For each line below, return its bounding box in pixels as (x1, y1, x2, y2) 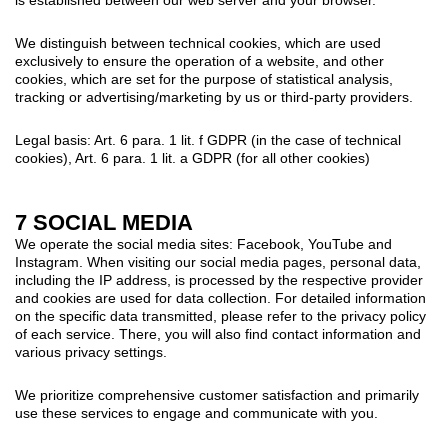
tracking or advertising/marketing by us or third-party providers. (15, 88, 413, 105)
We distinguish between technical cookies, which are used (15, 34, 381, 51)
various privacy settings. (15, 343, 167, 360)
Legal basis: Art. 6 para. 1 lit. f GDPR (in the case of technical (15, 131, 401, 148)
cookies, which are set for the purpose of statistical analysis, (15, 70, 393, 87)
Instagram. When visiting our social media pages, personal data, (15, 253, 421, 270)
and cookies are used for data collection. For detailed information (15, 289, 426, 306)
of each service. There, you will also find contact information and (15, 325, 421, 342)
